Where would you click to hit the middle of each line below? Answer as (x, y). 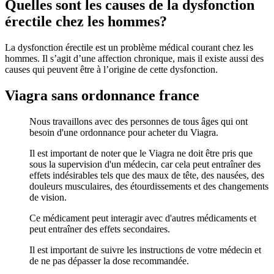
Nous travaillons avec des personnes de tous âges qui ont (139, 121)
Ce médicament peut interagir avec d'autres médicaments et (143, 218)
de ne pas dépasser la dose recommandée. (109, 261)
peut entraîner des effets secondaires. (100, 229)
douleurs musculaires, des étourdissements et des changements (149, 186)
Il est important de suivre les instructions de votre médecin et (145, 250)
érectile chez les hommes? (86, 22)
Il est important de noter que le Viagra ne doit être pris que (141, 153)
